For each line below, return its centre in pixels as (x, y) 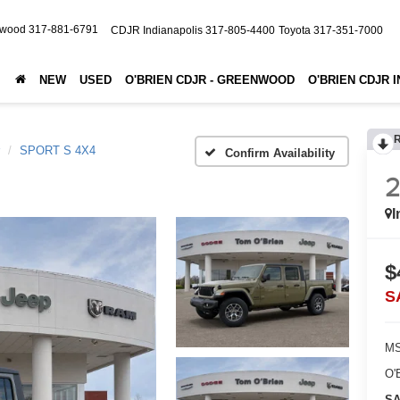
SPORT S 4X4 (58, 150)
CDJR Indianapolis (157, 31)
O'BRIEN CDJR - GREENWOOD (209, 80)
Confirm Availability (280, 153)
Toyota (295, 31)
